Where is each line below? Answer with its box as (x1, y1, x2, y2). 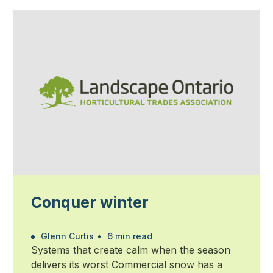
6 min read (104, 231, 152, 242)
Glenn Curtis (38, 231, 94, 242)
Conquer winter (30, 193, 149, 212)
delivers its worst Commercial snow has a (30, 258, 222, 271)
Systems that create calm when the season (30, 244, 230, 257)
